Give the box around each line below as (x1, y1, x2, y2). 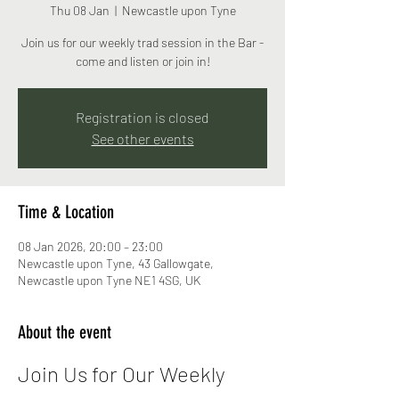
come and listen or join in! (75, 53, 210, 69)
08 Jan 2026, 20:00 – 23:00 (18, 239, 163, 254)
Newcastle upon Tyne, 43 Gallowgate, (18, 256, 214, 271)
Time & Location (18, 201, 114, 223)
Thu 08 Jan (49, 3, 110, 18)
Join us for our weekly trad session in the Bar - (21, 35, 264, 50)
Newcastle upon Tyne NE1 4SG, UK (18, 273, 200, 288)
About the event (18, 322, 111, 343)
